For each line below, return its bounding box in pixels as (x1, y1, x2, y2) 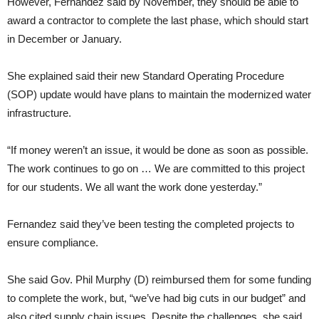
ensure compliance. (7, 236, 98, 249)
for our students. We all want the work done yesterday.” (7, 181, 262, 194)
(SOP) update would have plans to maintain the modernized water (7, 88, 311, 101)
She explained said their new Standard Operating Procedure (7, 70, 284, 83)
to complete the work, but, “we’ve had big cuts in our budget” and (7, 292, 305, 305)
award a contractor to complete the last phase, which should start (7, 14, 308, 27)
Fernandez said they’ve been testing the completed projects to (7, 218, 294, 231)
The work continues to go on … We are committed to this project (7, 162, 305, 175)
